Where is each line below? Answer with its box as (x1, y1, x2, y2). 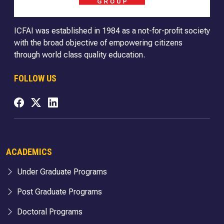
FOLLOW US (14, 73, 56, 84)
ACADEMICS (6, 146, 52, 157)
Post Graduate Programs (15, 186, 102, 196)
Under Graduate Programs (15, 166, 107, 176)
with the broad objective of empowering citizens (14, 38, 182, 48)
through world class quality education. (14, 50, 145, 60)
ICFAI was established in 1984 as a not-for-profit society (14, 26, 210, 36)
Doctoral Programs (15, 206, 82, 216)
